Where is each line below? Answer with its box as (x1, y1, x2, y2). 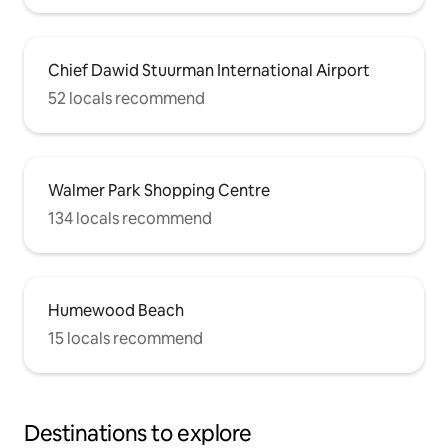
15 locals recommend (48, 327, 203, 349)
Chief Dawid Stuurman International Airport (48, 59, 370, 81)
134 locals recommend (48, 207, 212, 229)
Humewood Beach (48, 299, 184, 321)
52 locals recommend (48, 87, 205, 109)
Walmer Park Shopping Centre (48, 179, 270, 201)
